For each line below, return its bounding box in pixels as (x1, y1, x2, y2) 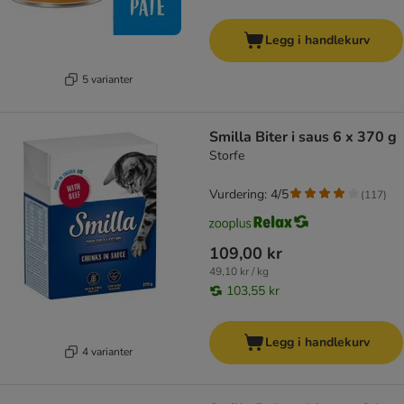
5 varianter (81, 71, 133, 87)
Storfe (209, 147, 244, 165)
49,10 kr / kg (209, 264, 269, 280)
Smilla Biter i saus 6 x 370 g (209, 127, 397, 148)
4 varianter (81, 344, 133, 359)
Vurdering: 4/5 (209, 186, 289, 204)
